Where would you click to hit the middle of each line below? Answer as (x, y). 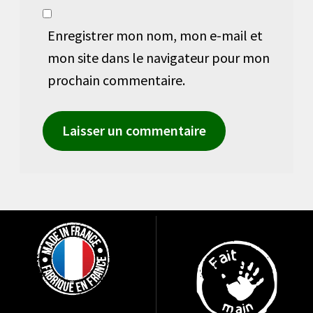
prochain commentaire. (117, 80)
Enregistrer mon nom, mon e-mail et (155, 35)
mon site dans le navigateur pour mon (159, 57)
